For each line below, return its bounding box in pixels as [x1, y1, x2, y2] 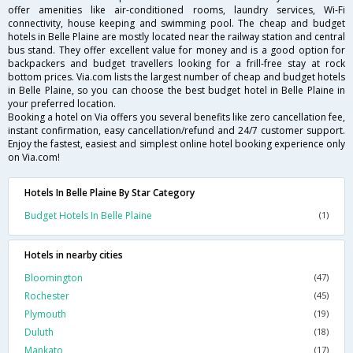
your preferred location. [8, 97, 116, 111]
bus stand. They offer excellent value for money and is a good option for [8, 43, 345, 58]
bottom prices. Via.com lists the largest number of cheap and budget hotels [8, 70, 345, 84]
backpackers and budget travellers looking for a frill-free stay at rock [8, 57, 345, 71]
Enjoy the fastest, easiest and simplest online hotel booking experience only [8, 137, 345, 151]
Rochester [24, 289, 69, 303]
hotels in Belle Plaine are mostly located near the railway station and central [8, 30, 345, 44]
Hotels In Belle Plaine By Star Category [24, 186, 195, 200]
